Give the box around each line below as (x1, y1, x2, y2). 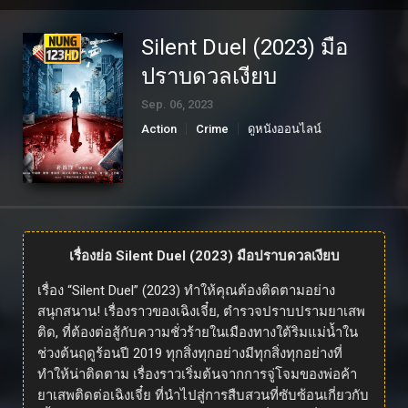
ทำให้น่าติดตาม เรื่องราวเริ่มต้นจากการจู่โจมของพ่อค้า (37, 366, 357, 383)
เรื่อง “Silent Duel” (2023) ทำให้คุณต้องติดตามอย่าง (37, 282, 335, 300)
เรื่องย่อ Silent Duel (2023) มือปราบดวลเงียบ (68, 248, 340, 265)
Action (141, 122, 177, 137)
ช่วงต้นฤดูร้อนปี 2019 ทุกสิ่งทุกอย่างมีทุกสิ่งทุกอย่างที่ (37, 345, 342, 362)
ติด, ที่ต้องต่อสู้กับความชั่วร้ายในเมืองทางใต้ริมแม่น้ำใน (37, 324, 358, 342)
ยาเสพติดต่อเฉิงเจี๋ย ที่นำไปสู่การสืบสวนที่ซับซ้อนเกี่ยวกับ (37, 387, 369, 404)
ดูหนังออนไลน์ (248, 122, 321, 137)
